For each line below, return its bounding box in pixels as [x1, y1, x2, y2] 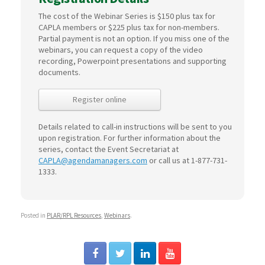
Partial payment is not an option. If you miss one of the [38, 33, 230, 44]
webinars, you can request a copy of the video [38, 44, 203, 56]
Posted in [21, 211, 47, 219]
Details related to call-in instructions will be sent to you [38, 121, 232, 132]
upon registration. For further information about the [38, 132, 221, 144]
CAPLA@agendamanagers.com [38, 155, 147, 166]
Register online [73, 94, 127, 105]
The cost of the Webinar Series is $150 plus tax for [38, 11, 215, 22]
